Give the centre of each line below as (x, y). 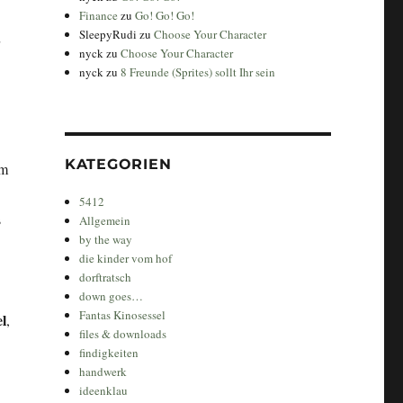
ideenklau (104, 390)
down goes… (112, 296)
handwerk (103, 371)
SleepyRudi (108, 34)
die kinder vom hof (126, 258)
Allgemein (105, 220)
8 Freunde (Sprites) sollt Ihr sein (198, 72)
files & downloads (123, 333)
